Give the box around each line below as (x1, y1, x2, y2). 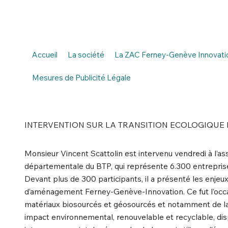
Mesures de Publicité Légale (32, 72, 131, 82)
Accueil (32, 49, 58, 60)
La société (67, 49, 104, 60)
